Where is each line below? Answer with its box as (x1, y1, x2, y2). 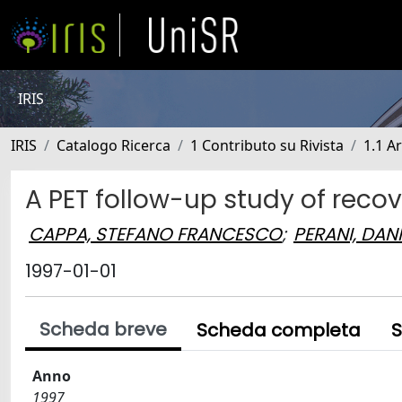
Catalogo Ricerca (57, 135, 170, 155)
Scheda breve (39, 317, 167, 342)
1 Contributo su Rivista (190, 135, 344, 155)
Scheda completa (197, 318, 361, 343)
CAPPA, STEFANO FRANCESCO (29, 221, 282, 247)
